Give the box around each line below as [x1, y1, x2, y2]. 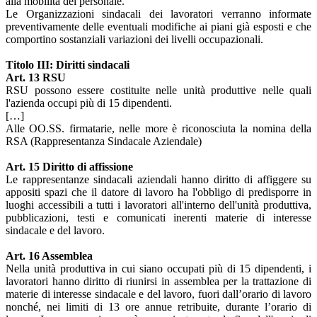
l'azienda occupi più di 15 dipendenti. [6, 96, 172, 109]
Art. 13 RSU [6, 71, 66, 83]
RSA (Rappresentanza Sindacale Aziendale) [6, 134, 202, 147]
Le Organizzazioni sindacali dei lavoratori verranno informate [6, 7, 311, 20]
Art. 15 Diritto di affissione [6, 160, 133, 173]
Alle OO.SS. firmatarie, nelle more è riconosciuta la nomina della [6, 122, 311, 134]
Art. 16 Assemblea [6, 249, 93, 262]
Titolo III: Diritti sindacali [6, 58, 129, 71]
